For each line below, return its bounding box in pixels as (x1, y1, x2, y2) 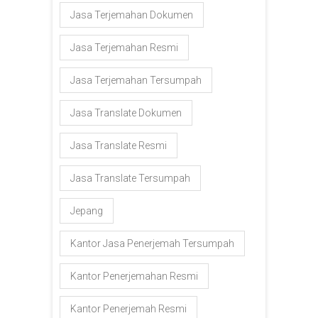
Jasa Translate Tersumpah (70, 172, 190, 184)
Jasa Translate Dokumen (70, 106, 182, 119)
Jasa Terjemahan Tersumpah (70, 74, 202, 86)
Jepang (70, 204, 103, 216)
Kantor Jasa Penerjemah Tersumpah (70, 237, 234, 249)
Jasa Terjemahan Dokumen (70, 9, 193, 21)
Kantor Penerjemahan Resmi (70, 270, 198, 282)
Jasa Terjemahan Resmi (70, 41, 178, 53)
